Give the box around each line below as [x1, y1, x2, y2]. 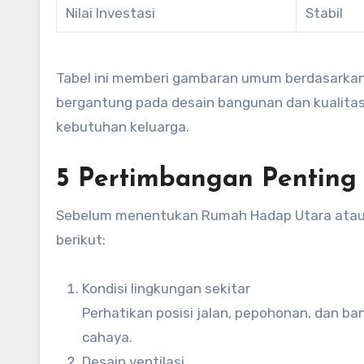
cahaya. [82, 328, 132, 345]
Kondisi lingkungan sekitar [82, 279, 250, 297]
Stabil [305, 4, 344, 21]
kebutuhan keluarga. [56, 118, 189, 135]
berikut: [56, 231, 106, 248]
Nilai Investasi [66, 4, 156, 21]
